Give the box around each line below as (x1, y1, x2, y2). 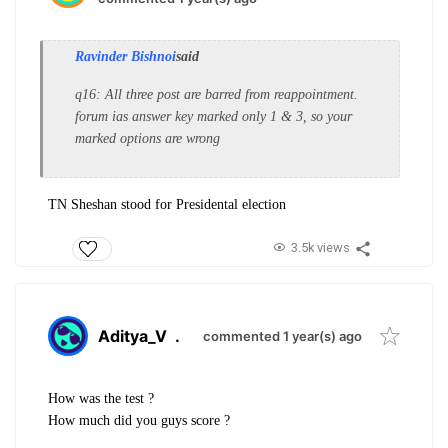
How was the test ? (48, 391, 154, 407)
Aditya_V (98, 326, 167, 347)
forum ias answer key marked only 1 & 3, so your (75, 108, 352, 124)
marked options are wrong (75, 130, 220, 146)
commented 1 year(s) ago (203, 328, 362, 345)
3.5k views (290, 240, 350, 256)
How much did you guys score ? (48, 413, 230, 429)
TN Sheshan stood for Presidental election (48, 196, 286, 212)
